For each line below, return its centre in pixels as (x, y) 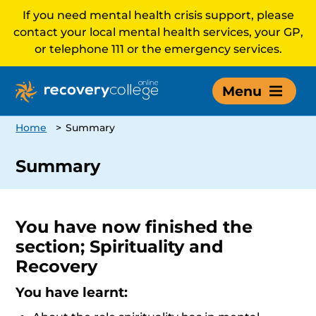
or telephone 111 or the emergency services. (158, 49)
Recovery (57, 266)
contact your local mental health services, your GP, (158, 32)
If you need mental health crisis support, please (158, 15)
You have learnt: (72, 292)
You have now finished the (134, 227)
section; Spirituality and (120, 247)
